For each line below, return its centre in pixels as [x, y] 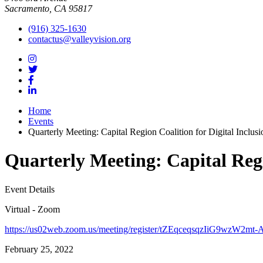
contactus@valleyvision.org [80, 39]
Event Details [30, 189]
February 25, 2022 [39, 249]
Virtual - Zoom [32, 209]
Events [41, 121]
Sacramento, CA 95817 [48, 9]
